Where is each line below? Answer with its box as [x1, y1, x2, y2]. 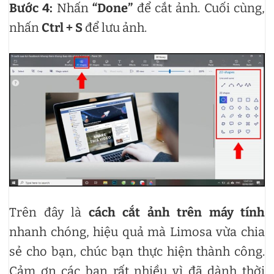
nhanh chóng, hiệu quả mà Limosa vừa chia [9, 224, 265, 239]
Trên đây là [9, 204, 89, 220]
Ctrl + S [39, 20, 83, 35]
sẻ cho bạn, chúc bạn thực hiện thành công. [9, 243, 265, 259]
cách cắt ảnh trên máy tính [88, 204, 265, 220]
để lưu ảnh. [83, 20, 147, 35]
